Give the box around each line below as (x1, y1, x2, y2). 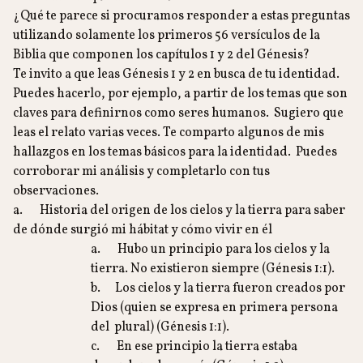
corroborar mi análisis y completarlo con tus (13, 163, 270, 181)
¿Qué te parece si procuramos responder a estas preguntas (13, 7, 350, 25)
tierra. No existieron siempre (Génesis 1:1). (91, 260, 335, 278)
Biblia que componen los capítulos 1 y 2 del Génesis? (13, 46, 310, 64)
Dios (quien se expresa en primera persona (91, 299, 338, 317)
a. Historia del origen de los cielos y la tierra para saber (13, 202, 345, 220)
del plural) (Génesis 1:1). (91, 318, 229, 336)
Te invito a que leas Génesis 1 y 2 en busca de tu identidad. (13, 66, 340, 83)
